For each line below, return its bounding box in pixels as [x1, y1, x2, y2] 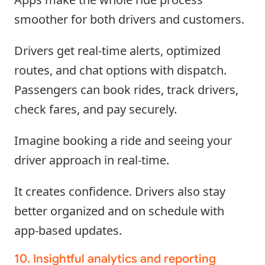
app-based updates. [14, 222, 122, 238]
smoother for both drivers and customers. [14, 11, 244, 27]
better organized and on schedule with [14, 202, 224, 219]
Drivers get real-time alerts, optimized [14, 42, 221, 59]
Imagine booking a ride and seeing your [14, 132, 232, 148]
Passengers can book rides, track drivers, [14, 81, 238, 98]
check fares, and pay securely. [14, 101, 177, 117]
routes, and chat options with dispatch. [14, 62, 227, 78]
